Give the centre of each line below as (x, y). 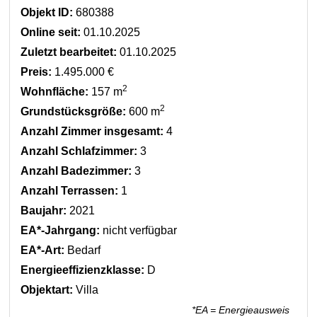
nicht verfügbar (138, 230)
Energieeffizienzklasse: (82, 270)
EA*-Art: (42, 250)
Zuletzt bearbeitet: (69, 52)
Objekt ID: (47, 12)
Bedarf (82, 250)
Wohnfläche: (54, 92)
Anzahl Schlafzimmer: (79, 151)
